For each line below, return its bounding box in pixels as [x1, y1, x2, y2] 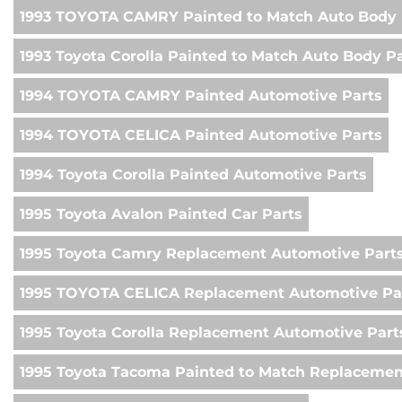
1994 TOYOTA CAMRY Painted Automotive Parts [20, 87, 382, 105]
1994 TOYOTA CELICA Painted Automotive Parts [20, 127, 382, 144]
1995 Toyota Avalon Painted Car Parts [20, 205, 302, 223]
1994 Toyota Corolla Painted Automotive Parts [20, 166, 367, 184]
